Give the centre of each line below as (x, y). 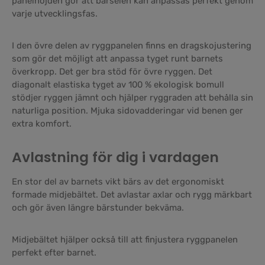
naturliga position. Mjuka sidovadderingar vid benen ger (127, 110)
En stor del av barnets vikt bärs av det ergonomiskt (118, 181)
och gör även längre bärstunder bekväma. (98, 207)
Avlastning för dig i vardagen (115, 157)
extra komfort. (42, 123)
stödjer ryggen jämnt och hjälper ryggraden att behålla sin (132, 97)
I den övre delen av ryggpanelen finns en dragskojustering (132, 45)
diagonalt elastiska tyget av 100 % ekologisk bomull (118, 84)
